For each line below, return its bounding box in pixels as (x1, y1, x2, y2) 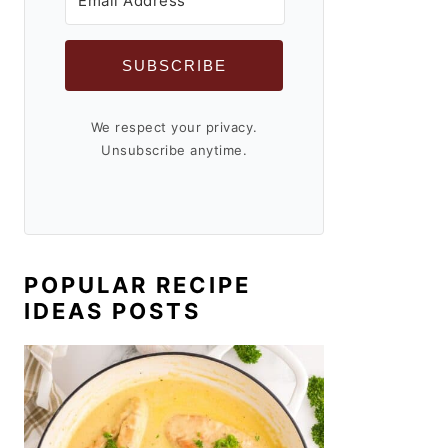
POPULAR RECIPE (24, 272, 251, 298)
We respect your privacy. (90, 119, 258, 135)
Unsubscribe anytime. (101, 142, 247, 158)
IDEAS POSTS (24, 298, 201, 324)
